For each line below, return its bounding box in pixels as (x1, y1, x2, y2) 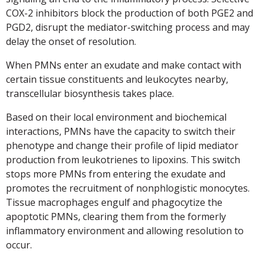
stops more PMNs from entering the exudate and (6, 167, 225, 180)
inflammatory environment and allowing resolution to (6, 224, 244, 237)
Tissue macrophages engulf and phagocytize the (6, 195, 222, 209)
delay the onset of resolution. (6, 34, 136, 48)
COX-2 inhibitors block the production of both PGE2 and (6, 6, 253, 20)
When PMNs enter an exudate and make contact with (6, 58, 241, 72)
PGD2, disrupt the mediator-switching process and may (6, 20, 250, 34)
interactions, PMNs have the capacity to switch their (6, 124, 235, 138)
